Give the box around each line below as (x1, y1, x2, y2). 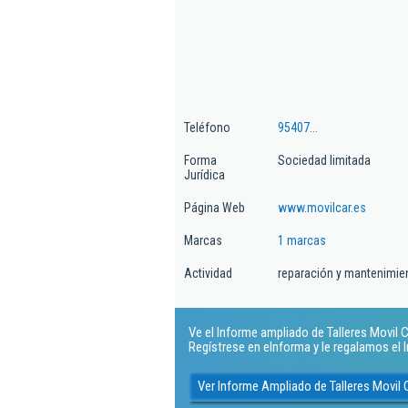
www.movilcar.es (278, 200, 366, 215)
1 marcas (278, 233, 326, 248)
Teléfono (184, 120, 230, 135)
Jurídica (184, 168, 225, 182)
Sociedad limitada (278, 153, 371, 168)
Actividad (184, 266, 232, 280)
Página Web (184, 200, 245, 215)
